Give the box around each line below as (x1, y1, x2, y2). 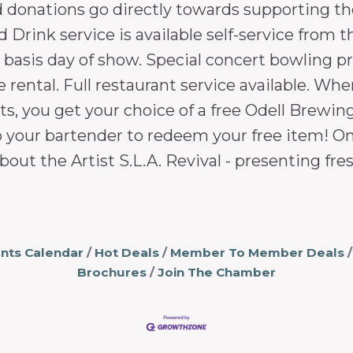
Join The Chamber (158, 264, 276, 280)
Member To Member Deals (169, 244, 344, 260)
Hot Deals (94, 244, 159, 260)
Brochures (77, 264, 147, 280)
